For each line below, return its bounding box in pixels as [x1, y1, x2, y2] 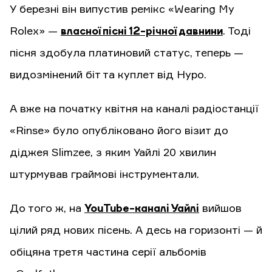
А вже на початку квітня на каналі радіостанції [10, 103, 259, 115]
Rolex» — [10, 25, 61, 37]
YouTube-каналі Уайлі [84, 203, 199, 214]
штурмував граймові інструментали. [10, 169, 199, 180]
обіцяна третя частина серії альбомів [10, 246, 206, 258]
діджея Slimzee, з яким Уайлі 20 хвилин [10, 147, 216, 158]
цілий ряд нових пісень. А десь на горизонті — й [10, 225, 262, 236]
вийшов [199, 203, 242, 214]
